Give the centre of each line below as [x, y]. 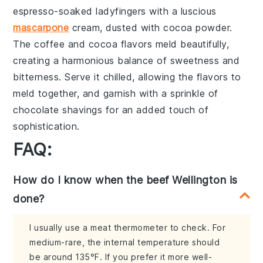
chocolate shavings [58, 109]
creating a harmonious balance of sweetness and [127, 60]
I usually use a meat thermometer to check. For [128, 227]
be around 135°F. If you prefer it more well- [121, 257]
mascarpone [41, 27]
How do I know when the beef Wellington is [125, 180]
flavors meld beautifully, [173, 44]
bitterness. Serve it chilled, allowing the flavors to [127, 77]
